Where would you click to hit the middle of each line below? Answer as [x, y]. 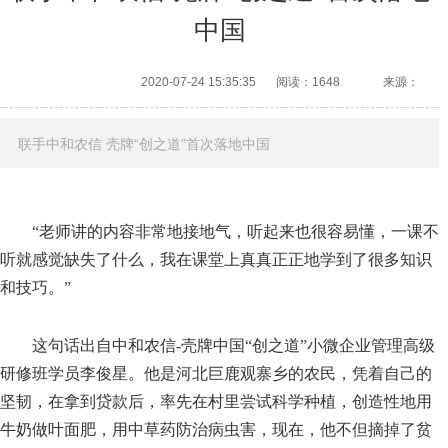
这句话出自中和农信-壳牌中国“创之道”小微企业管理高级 [233, 345]
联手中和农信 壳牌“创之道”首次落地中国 [144, 144]
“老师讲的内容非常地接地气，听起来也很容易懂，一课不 [235, 231]
